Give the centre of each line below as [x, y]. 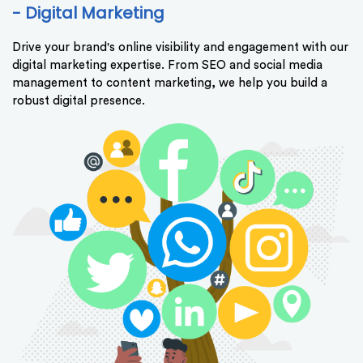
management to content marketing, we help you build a [170, 83]
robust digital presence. [79, 101]
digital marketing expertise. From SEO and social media [167, 66]
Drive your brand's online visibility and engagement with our [180, 48]
